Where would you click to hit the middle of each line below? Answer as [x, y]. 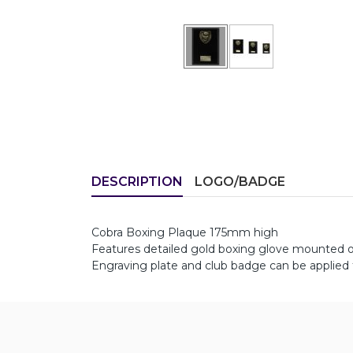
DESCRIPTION [137, 182]
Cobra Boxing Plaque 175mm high [185, 232]
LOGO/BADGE [240, 182]
